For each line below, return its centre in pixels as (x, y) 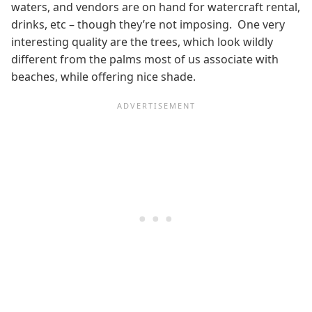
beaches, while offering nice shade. (105, 77)
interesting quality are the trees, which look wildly (142, 42)
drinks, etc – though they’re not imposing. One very (148, 25)
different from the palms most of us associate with (145, 60)
